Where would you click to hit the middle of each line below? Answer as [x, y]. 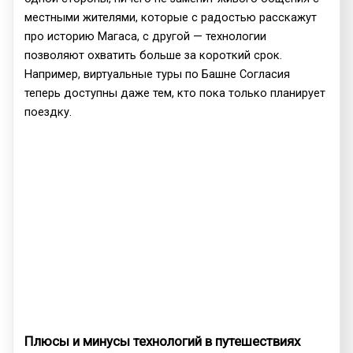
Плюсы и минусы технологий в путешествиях [163, 342]
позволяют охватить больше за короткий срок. [154, 56]
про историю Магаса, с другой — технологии [146, 37]
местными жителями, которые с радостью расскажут [171, 18]
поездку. [48, 112]
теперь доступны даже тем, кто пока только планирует [175, 93]
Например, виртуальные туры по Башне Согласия [158, 74]
